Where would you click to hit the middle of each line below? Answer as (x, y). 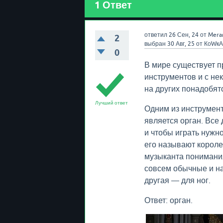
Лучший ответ (111, 103)
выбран (155, 44)
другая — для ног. (177, 180)
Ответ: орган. (168, 200)
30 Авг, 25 (181, 44)
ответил (156, 35)
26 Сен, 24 (183, 35)
